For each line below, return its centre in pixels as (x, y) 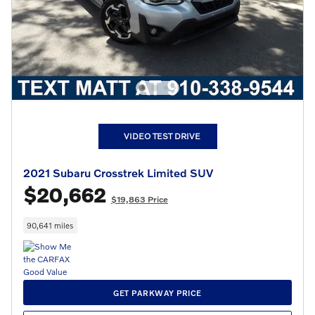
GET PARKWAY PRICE (157, 292)
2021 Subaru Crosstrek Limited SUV (118, 172)
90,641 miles (50, 225)
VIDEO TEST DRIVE (162, 136)
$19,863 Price (140, 199)
